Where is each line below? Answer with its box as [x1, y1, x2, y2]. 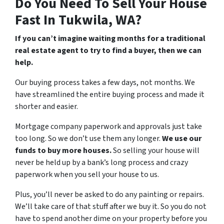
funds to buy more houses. [15, 144, 111, 156]
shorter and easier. [15, 100, 79, 112]
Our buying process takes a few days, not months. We [15, 76, 195, 88]
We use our [162, 132, 201, 144]
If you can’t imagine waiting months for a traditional [15, 32, 205, 44]
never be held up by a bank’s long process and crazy [15, 156, 188, 168]
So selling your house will [111, 144, 199, 156]
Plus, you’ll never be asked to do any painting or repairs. [15, 188, 204, 200]
